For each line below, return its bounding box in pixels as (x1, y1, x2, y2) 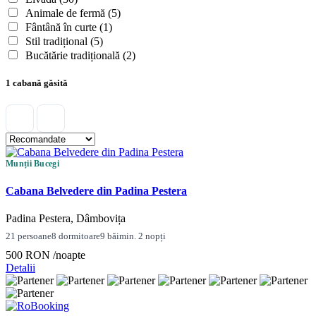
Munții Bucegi (6, 159, 59, 169)
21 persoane (6, 230, 51, 241)
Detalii (6, 261, 35, 274)
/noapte (53, 248, 85, 261)
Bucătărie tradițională (25, 49, 123, 62)
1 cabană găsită (6, 78, 68, 89)
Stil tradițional (25, 35, 90, 48)
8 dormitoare (51, 230, 100, 241)
